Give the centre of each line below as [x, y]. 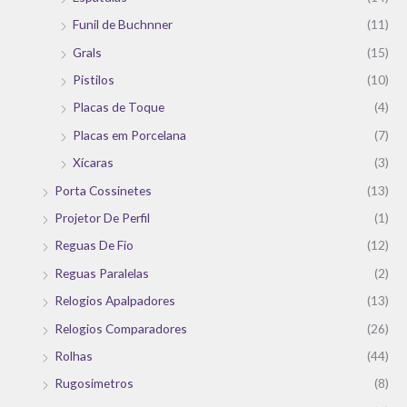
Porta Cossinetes [103, 190]
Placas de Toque [119, 107]
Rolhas [74, 356]
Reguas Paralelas [102, 273]
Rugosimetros [94, 383]
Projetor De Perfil [102, 217]
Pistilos [94, 79]
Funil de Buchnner [123, 25]
